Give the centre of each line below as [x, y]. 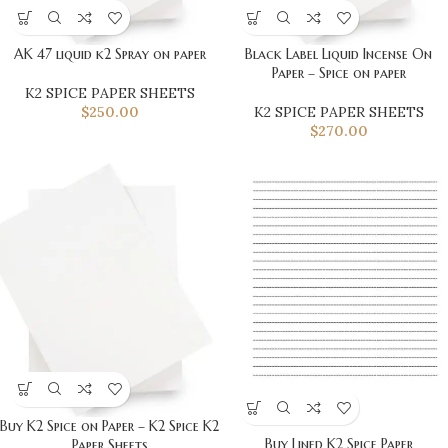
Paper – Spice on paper [338, 73]
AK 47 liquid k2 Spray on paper [109, 54]
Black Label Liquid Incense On [338, 54]
